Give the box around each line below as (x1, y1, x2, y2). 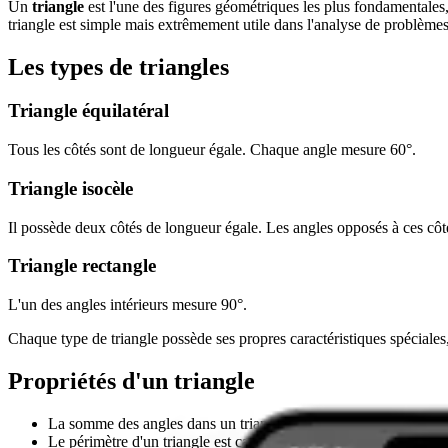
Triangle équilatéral (8, 100, 169, 122)
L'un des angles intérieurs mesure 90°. (8, 296, 247, 314)
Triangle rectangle (8, 255, 156, 277)
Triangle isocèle (8, 177, 133, 199)
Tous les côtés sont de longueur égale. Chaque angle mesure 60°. (8, 141, 416, 159)
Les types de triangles (8, 53, 229, 80)
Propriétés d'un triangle (8, 367, 255, 394)
